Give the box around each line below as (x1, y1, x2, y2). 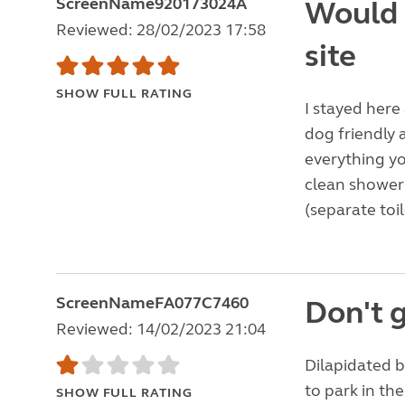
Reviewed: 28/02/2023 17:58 (56, 20, 266, 40)
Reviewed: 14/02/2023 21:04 (56, 319, 266, 339)
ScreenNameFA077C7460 (56, 293, 249, 313)
